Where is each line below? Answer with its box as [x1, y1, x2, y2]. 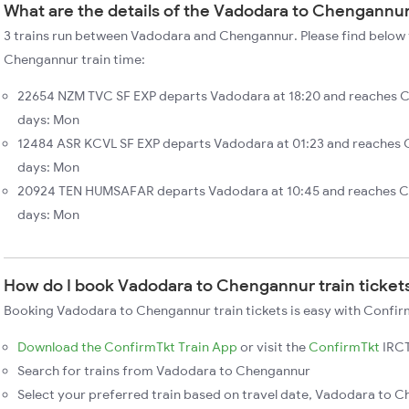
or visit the [237, 339, 309, 355]
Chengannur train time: [4, 51, 145, 68]
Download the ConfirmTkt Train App [17, 339, 237, 355]
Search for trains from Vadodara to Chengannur [17, 362, 310, 379]
